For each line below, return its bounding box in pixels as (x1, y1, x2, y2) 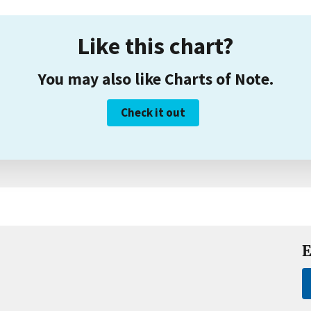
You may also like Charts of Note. (37, 69, 274, 90)
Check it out (120, 105, 185, 121)
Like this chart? (77, 31, 234, 61)
